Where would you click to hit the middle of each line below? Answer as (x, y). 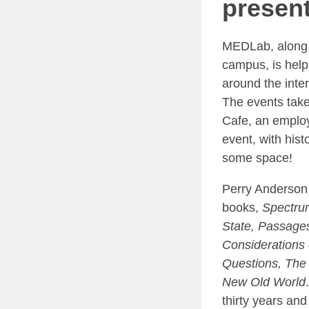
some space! (257, 158)
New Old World (264, 282)
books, (242, 208)
